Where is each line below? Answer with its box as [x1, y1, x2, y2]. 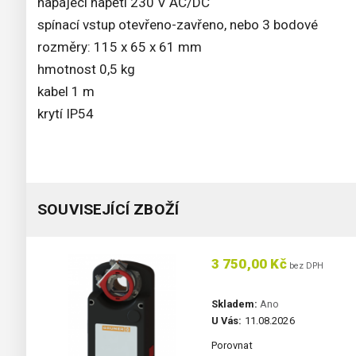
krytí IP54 [37, 106, 94, 122]
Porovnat [211, 339, 253, 352]
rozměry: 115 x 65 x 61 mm [37, 39, 202, 56]
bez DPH [286, 261, 324, 272]
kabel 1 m [37, 83, 95, 100]
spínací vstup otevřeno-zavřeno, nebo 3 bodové [37, 17, 318, 33]
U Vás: [211, 315, 242, 327]
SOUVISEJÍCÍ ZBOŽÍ [37, 200, 180, 219]
